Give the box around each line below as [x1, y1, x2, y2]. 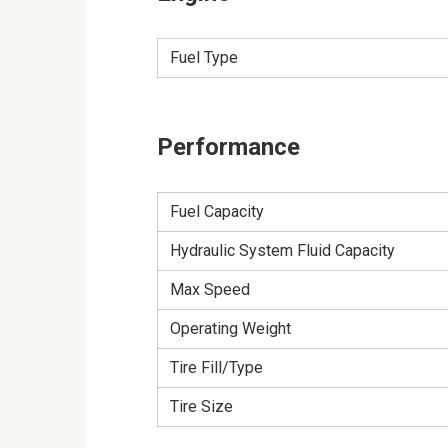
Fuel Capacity [170, 201, 264, 221]
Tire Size [170, 396, 233, 416]
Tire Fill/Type [170, 357, 263, 377]
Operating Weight [170, 318, 291, 338]
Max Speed [170, 279, 250, 299]
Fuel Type [170, 47, 238, 67]
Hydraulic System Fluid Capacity [170, 240, 395, 260]
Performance [157, 132, 300, 161]
